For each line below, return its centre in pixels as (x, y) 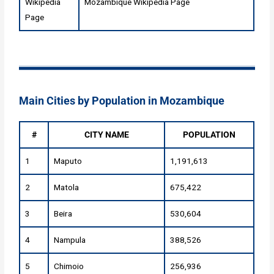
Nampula (70, 240)
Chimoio (69, 266)
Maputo (68, 161)
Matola (67, 187)
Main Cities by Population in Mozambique (122, 101)
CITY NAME (106, 135)
